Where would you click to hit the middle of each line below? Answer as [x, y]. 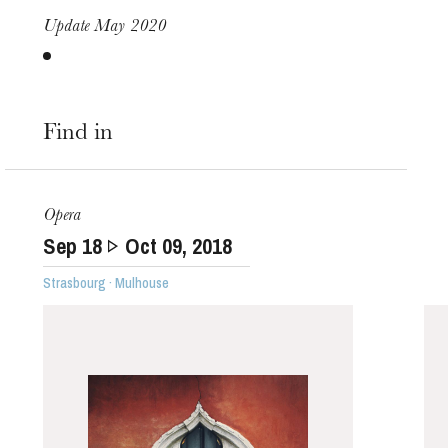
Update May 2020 [105, 27]
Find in [78, 134]
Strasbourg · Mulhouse [106, 282]
